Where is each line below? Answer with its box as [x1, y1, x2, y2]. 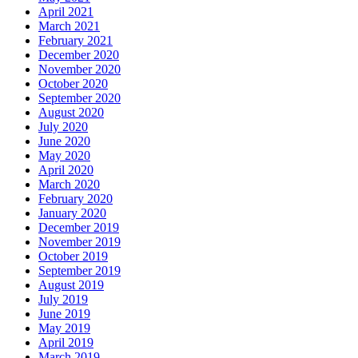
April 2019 [38, 336, 93, 350]
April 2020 [38, 163, 93, 177]
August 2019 [38, 278, 104, 292]
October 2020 [38, 77, 108, 91]
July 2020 [38, 120, 88, 134]
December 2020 [38, 48, 119, 62]
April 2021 [38, 5, 93, 19]
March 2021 [38, 19, 100, 34]
